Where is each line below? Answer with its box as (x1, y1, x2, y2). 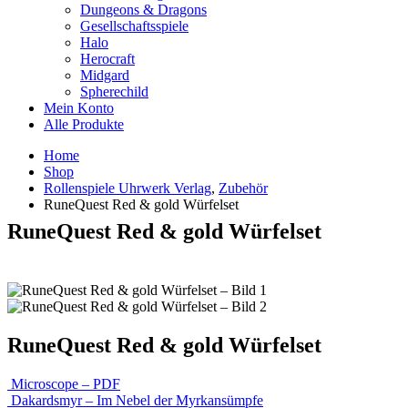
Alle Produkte (44, 117, 124, 132)
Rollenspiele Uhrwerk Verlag (44, 180, 211, 196)
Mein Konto (44, 100, 114, 116)
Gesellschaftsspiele (80, 18, 189, 34)
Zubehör (219, 180, 268, 196)
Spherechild (80, 84, 148, 99)
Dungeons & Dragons (80, 2, 207, 17)
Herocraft (80, 51, 135, 66)
